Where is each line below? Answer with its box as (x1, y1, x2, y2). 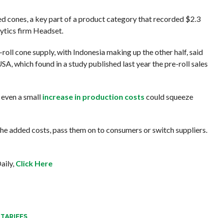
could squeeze (144, 92, 193, 101)
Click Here (15, 159, 53, 168)
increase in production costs (42, 92, 145, 101)
